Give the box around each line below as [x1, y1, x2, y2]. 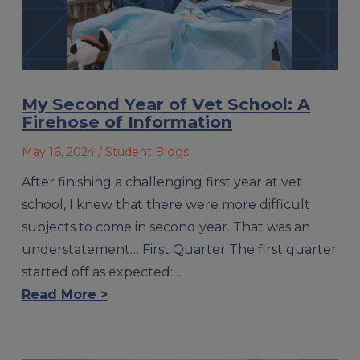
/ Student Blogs [97, 144, 189, 159]
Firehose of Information [21, 112, 232, 133]
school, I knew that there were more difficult [21, 196, 310, 212]
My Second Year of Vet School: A [21, 94, 310, 115]
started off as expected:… [21, 264, 182, 280]
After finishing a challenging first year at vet [21, 174, 302, 190]
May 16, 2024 [21, 144, 95, 159]
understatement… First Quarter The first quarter [21, 241, 337, 257]
